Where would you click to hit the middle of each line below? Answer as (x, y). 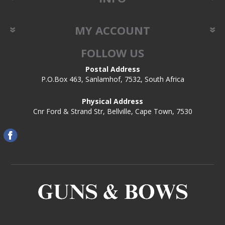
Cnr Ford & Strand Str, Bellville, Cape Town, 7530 (113, 111)
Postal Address (113, 69)
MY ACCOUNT (113, 30)
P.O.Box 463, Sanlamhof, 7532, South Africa (113, 79)
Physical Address (113, 101)
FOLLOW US (113, 53)
